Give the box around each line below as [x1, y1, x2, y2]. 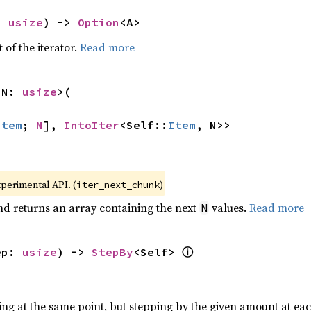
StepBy [91, 245, 133, 259]
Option [77, 15, 119, 29]
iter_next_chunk [76, 178, 160, 191]
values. [208, 200, 249, 215]
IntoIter [63, 118, 119, 132]
